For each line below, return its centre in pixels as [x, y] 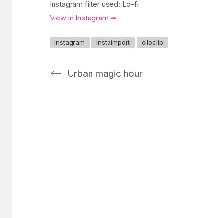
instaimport [113, 42]
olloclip [152, 42]
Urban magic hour [105, 73]
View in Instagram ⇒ [83, 18]
